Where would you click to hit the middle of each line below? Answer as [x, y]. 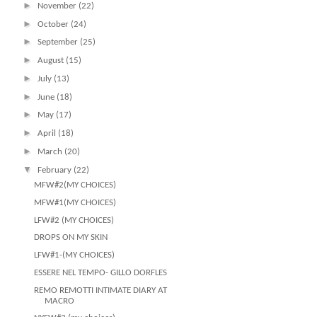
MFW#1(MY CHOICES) [75, 202]
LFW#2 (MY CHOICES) [74, 220]
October [54, 24]
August [51, 60]
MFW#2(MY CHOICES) [75, 185]
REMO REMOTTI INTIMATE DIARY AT [101, 290]
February [55, 170]
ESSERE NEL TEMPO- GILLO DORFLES [101, 272]
